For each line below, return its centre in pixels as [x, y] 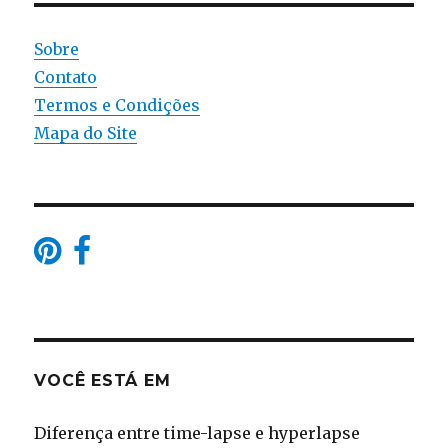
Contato [66, 77]
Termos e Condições [117, 105]
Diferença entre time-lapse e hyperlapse [197, 433]
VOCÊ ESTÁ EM [102, 381]
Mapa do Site [86, 133]
